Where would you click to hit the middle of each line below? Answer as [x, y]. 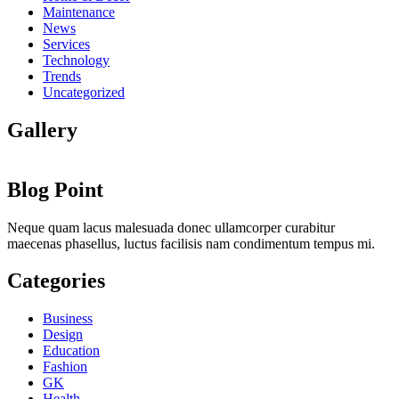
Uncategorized [84, 92]
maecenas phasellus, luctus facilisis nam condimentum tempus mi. [191, 243]
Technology [76, 60]
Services [66, 44]
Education [71, 351]
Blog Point [55, 189]
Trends [62, 76]
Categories [56, 281]
